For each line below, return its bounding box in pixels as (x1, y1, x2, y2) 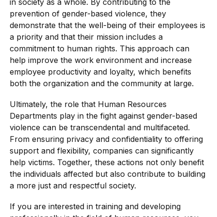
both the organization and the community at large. (10, 78, 194, 89)
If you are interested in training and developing (10, 201, 181, 212)
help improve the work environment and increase (10, 55, 192, 65)
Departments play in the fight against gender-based (10, 111, 197, 121)
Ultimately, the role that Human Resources (10, 99, 167, 109)
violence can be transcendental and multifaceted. (10, 123, 190, 133)
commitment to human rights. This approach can (10, 44, 189, 54)
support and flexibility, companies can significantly (10, 146, 194, 156)
